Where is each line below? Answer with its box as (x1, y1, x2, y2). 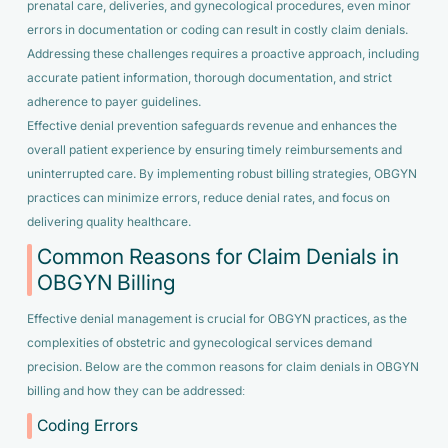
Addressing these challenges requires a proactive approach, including (26, 46, 419, 61)
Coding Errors (37, 417, 139, 435)
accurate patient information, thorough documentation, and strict (26, 70, 392, 85)
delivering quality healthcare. (26, 214, 191, 229)
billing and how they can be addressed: (26, 383, 245, 398)
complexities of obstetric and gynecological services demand (26, 335, 372, 350)
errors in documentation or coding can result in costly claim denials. (26, 22, 408, 37)
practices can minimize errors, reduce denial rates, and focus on (26, 190, 390, 205)
